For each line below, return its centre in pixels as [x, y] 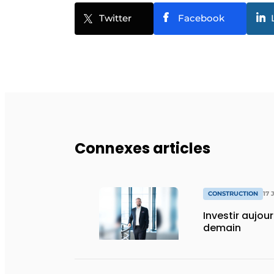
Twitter [115, 18]
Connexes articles [143, 148]
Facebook [201, 18]
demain [222, 228]
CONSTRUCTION [233, 194]
